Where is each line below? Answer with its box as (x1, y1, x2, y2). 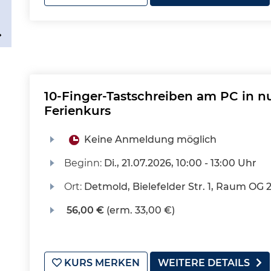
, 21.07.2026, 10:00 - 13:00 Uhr (116, 157, 256, 169)
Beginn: (64, 157, 104, 169)
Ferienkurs (44, 103, 111, 118)
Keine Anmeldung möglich (83, 134, 217, 145)
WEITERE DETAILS (158, 257, 250, 269)
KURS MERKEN (62, 257, 140, 269)
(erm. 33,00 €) (103, 204, 175, 216)
